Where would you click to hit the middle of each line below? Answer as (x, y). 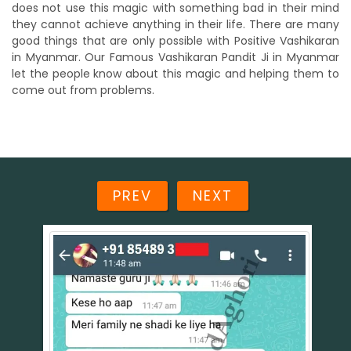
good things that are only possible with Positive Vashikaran (175, 41)
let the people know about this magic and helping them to (175, 74)
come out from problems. (83, 90)
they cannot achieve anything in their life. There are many (175, 24)
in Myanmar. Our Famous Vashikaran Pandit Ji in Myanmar (175, 57)
